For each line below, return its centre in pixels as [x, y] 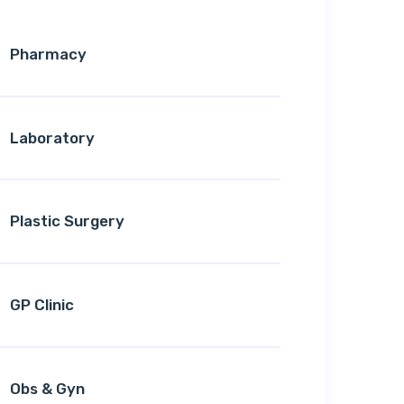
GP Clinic [42, 305]
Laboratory [52, 138]
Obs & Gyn [47, 389]
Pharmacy [48, 54]
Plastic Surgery [67, 221]
